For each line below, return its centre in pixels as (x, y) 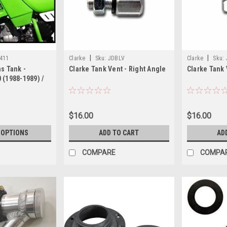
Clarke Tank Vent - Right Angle (118, 69)
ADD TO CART (119, 133)
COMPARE (99, 152)
